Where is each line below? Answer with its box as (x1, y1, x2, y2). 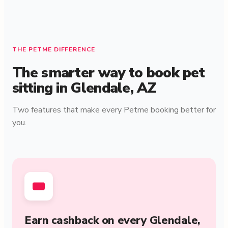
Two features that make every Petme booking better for (12, 104, 216, 116)
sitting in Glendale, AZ (12, 78, 156, 98)
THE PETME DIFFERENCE (12, 45, 96, 53)
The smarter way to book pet (12, 63, 205, 83)
